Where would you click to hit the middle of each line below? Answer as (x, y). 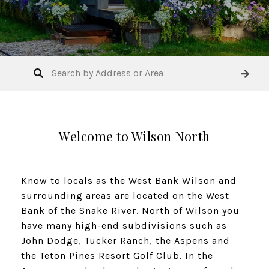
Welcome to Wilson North (134, 136)
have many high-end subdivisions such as (124, 225)
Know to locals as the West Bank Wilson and (129, 180)
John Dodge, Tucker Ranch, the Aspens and (125, 240)
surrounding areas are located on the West (125, 195)
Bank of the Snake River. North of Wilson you (130, 210)
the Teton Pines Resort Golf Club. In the (117, 255)
